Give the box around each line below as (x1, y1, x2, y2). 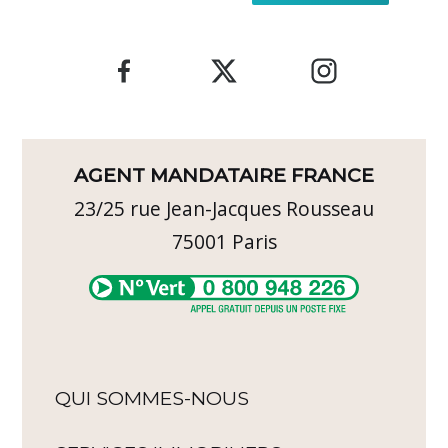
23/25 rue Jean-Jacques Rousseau (74, 195, 374, 223)
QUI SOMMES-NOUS (55, 385, 250, 410)
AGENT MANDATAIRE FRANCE (74, 163, 374, 188)
